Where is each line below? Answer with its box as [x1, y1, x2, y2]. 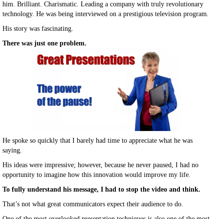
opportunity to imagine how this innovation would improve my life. [2, 171, 191, 178]
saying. [2, 147, 22, 154]
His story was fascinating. [2, 25, 73, 32]
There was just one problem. [2, 40, 87, 47]
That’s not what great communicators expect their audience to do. [2, 200, 183, 208]
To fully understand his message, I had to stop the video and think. [2, 186, 200, 193]
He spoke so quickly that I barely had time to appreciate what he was [2, 137, 193, 144]
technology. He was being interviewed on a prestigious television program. [2, 10, 209, 18]
